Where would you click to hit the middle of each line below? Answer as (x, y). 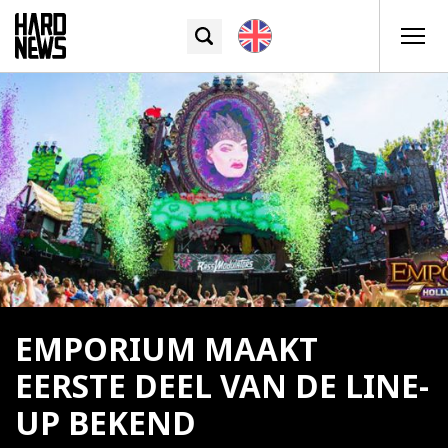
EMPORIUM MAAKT (166, 349)
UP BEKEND (105, 423)
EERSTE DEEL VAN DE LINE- (222, 386)
